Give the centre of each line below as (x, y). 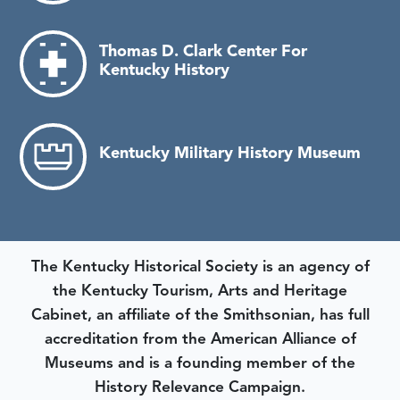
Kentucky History (164, 69)
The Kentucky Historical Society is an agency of (200, 266)
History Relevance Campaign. (200, 386)
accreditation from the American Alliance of (200, 338)
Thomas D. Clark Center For (203, 50)
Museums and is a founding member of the (200, 362)
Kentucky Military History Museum (229, 153)
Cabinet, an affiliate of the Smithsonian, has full (200, 314)
